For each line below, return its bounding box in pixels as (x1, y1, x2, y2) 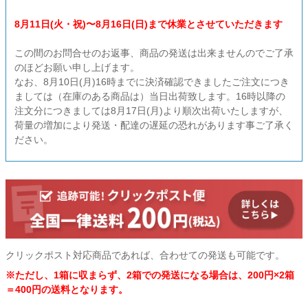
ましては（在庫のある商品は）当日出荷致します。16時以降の (14, 90, 285, 102)
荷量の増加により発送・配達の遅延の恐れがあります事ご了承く (14, 119, 294, 131)
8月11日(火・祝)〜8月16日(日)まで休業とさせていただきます (14, 18, 283, 30)
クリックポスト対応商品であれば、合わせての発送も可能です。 (5, 250, 285, 261)
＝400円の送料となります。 (5, 284, 128, 296)
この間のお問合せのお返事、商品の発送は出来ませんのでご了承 (14, 47, 294, 58)
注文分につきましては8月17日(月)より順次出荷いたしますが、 (14, 104, 288, 116)
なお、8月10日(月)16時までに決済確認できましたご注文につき (14, 76, 289, 87)
